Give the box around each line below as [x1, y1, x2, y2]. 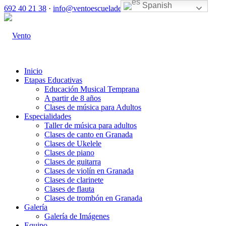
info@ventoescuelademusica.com [53, 4, 159, 13]
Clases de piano [44, 148, 94, 157]
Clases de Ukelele [44, 139, 101, 148]
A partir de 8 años [44, 94, 101, 102]
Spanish [140, 1, 173, 10]
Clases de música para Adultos [44, 103, 141, 111]
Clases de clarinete [44, 176, 103, 184]
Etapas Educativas [24, 76, 82, 84]
